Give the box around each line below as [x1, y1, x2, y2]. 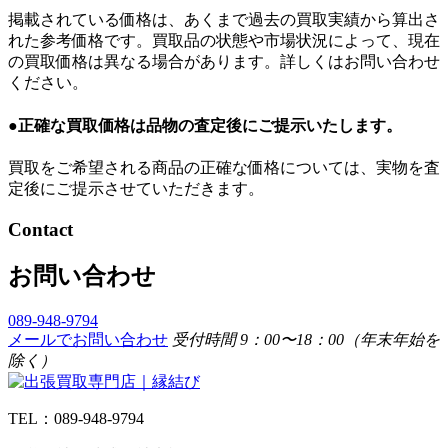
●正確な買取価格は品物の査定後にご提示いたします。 [8, 116, 402, 134]
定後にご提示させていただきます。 [8, 179, 264, 197]
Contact [8, 218, 73, 240]
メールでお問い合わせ [8, 331, 168, 349]
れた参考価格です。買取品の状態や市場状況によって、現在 [8, 32, 440, 50]
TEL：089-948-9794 [8, 410, 144, 428]
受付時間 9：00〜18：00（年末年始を [172, 331, 440, 349]
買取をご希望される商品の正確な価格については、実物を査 [8, 158, 440, 176]
